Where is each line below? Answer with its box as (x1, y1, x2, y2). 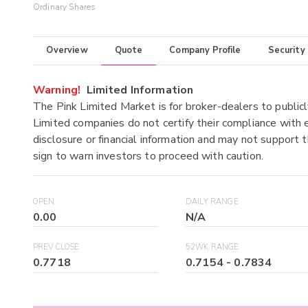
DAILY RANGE (186, 196, 239, 207)
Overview (46, 44, 88, 57)
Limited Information (80, 82, 194, 98)
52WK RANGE (186, 242, 239, 253)
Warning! (33, 82, 81, 98)
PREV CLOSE (33, 242, 80, 253)
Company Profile (169, 44, 241, 57)
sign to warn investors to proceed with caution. (33, 148, 264, 164)
